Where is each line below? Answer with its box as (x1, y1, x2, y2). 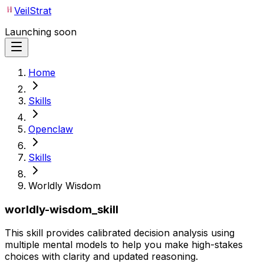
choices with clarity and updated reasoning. (5, 250, 198, 263)
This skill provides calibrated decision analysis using (5, 227, 235, 239)
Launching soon (5, 26, 77, 38)
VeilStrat (14, 5, 51, 16)
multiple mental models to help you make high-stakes (5, 239, 243, 251)
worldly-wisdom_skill (5, 202, 118, 216)
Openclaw (28, 123, 73, 135)
